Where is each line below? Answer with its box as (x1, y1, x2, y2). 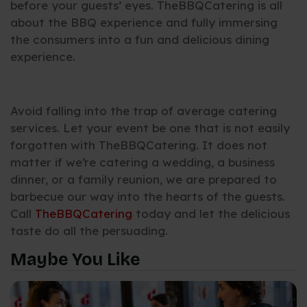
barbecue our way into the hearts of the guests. (10, 189, 285, 204)
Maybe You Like (10, 249, 140, 270)
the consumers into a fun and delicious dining (10, 32, 269, 47)
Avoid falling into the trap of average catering (10, 103, 277, 119)
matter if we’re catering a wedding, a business (10, 155, 275, 170)
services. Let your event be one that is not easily (10, 121, 290, 136)
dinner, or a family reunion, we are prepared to (10, 172, 277, 187)
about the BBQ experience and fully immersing (10, 15, 278, 30)
